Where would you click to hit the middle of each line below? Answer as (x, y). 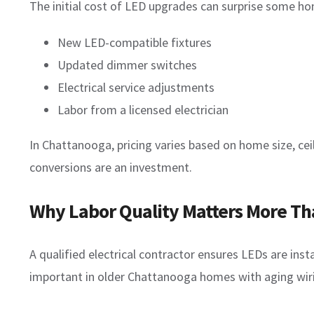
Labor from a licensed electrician (143, 109)
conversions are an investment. (111, 167)
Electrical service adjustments (136, 87)
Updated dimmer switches (127, 64)
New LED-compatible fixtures (135, 42)
